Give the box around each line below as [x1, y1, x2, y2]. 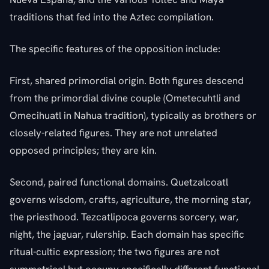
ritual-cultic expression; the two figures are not [10, 244, 220, 258]
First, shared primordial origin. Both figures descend [10, 73, 244, 87]
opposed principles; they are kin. [10, 143, 157, 157]
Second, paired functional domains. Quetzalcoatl [10, 175, 228, 189]
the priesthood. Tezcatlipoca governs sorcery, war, [10, 210, 238, 223]
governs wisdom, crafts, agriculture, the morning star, [10, 192, 251, 206]
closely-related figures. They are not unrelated [10, 125, 217, 139]
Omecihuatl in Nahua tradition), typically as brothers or [10, 108, 256, 122]
